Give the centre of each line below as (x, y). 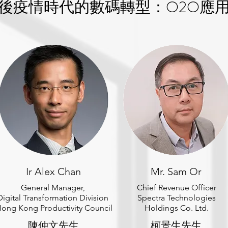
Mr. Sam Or (176, 172)
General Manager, (54, 188)
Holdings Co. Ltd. (177, 208)
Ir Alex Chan (53, 172)
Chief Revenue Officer (177, 188)
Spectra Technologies (177, 198)
